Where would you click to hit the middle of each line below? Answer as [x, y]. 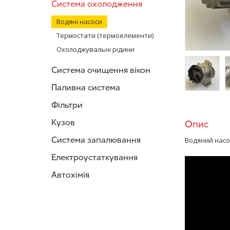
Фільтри [67, 105]
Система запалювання [96, 140]
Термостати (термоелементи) [105, 35]
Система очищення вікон [101, 70]
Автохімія [70, 175]
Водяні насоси [79, 22]
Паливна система [86, 88]
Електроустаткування [94, 157]
